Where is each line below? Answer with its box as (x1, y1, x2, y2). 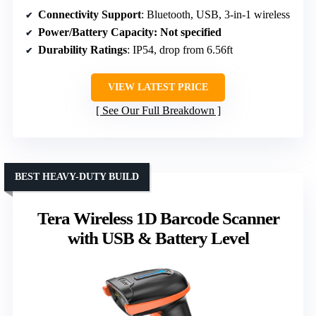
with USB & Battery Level (67, 229, 249, 248)
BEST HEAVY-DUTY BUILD (15, 171, 139, 183)
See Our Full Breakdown (102, 104, 214, 117)
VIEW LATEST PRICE (108, 82, 208, 93)
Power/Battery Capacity (38, 26, 154, 39)
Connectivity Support (38, 8, 141, 21)
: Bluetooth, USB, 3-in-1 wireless (141, 8, 290, 21)
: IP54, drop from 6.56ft (127, 44, 233, 56)
